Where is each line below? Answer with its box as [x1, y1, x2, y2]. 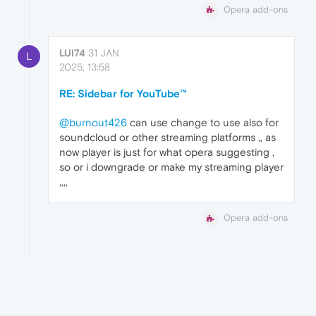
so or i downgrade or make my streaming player [59, 161, 284, 174]
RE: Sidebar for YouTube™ [59, 87, 187, 100]
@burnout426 [59, 116, 127, 129]
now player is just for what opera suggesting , [59, 146, 274, 159]
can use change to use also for [127, 116, 279, 129]
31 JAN [88, 47, 119, 59]
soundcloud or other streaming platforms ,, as [59, 131, 276, 144]
